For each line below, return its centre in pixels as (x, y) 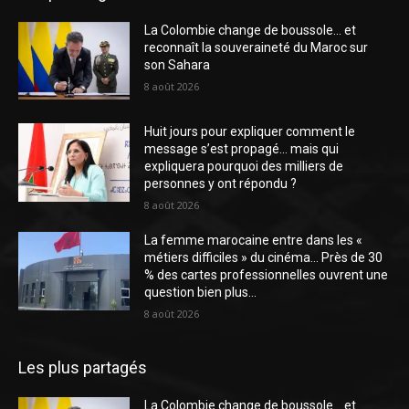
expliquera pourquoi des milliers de (244, 167)
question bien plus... (201, 293)
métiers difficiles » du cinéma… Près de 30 (264, 258)
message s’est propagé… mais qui (242, 149)
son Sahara (178, 64)
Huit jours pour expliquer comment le (250, 132)
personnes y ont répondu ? (221, 184)
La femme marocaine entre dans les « (254, 241)
